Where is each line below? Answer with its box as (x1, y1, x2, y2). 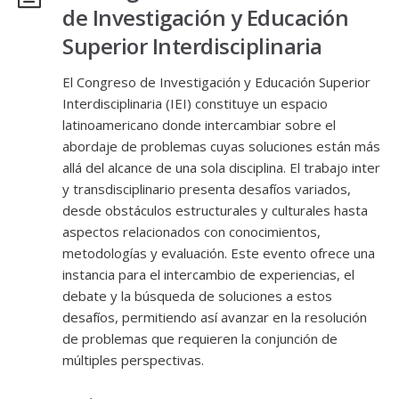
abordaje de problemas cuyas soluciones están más (62, 137, 380, 155)
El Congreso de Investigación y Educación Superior (62, 73, 370, 91)
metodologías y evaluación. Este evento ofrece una (62, 244, 375, 262)
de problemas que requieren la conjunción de (62, 330, 338, 347)
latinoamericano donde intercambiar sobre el (62, 116, 336, 134)
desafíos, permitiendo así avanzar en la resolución (62, 308, 367, 326)
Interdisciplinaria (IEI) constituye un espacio (62, 94, 328, 112)
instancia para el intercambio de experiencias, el (62, 265, 354, 283)
